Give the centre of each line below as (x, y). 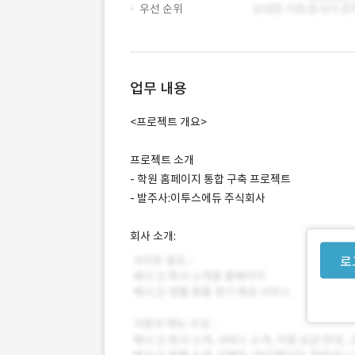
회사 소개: (153, 236)
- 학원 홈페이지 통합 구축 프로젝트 (210, 179)
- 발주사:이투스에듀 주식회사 (198, 198)
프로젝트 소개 (162, 160)
